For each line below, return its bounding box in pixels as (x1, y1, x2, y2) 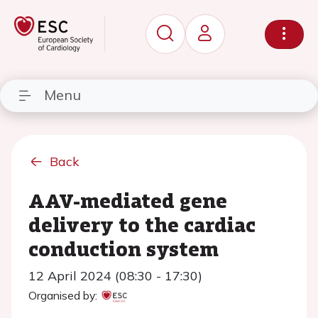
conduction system (28, 234, 219, 263)
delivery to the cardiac (28, 210, 256, 238)
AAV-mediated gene (28, 186, 227, 214)
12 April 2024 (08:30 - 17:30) (28, 268, 202, 284)
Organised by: (28, 288, 97, 302)
